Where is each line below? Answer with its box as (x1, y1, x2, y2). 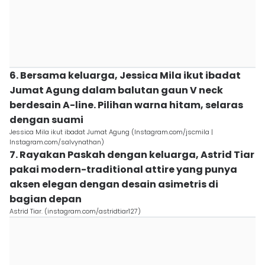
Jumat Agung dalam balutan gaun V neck (9, 83, 223, 97)
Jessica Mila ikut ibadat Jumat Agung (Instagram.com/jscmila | (9, 127, 213, 137)
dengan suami (9, 113, 83, 127)
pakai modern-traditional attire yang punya (9, 163, 237, 176)
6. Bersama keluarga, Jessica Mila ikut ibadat (9, 69, 241, 82)
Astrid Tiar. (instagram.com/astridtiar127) (9, 206, 141, 216)
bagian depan (9, 192, 82, 206)
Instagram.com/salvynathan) (9, 137, 104, 147)
